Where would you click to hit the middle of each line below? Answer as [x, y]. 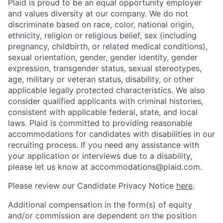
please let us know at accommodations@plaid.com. [105, 167]
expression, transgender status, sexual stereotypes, [105, 68]
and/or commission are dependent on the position [102, 216]
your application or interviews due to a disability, [100, 156]
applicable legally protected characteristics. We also [107, 90]
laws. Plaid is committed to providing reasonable [100, 123]
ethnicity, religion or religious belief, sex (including [102, 35]
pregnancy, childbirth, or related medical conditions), [108, 46]
